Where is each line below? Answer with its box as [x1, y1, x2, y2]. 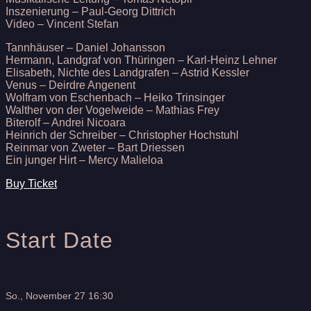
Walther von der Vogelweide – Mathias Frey [6, 104, 219, 117]
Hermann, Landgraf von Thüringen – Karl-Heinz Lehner [6, 54, 277, 67]
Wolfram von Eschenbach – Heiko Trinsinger [6, 92, 225, 104]
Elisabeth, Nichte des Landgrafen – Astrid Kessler [6, 67, 249, 79]
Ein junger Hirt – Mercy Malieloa [6, 154, 163, 167]
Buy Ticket [6, 178, 57, 190]
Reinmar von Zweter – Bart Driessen [6, 142, 185, 154]
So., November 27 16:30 [6, 290, 113, 301]
